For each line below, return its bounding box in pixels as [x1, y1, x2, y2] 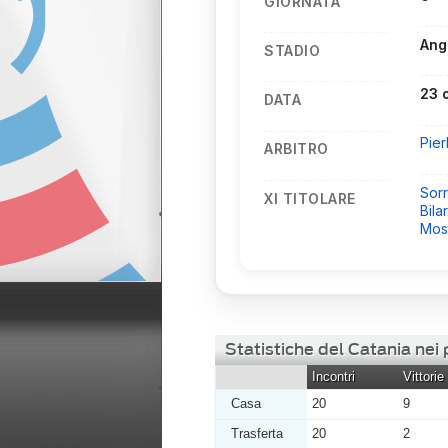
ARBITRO [264, 140, 329, 158]
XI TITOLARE [264, 189, 356, 207]
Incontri [312, 368, 355, 384]
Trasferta [231, 425, 283, 441]
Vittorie [403, 368, 444, 384]
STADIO [264, 41, 320, 59]
